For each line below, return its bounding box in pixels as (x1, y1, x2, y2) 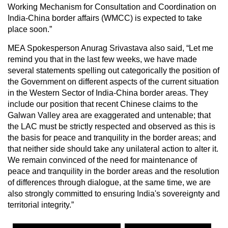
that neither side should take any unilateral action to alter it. (8, 144, 218, 153)
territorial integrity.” (8, 200, 74, 209)
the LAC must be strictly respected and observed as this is (8, 122, 215, 131)
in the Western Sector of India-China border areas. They (8, 88, 208, 97)
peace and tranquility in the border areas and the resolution (8, 166, 219, 176)
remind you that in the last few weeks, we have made (8, 54, 197, 64)
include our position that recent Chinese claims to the (8, 99, 198, 108)
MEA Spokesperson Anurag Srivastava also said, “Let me (8, 43, 213, 52)
